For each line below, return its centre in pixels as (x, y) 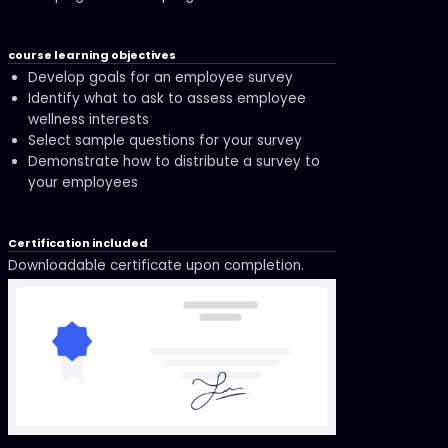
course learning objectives (92, 55)
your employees (83, 182)
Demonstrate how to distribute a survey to (174, 161)
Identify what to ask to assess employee (167, 98)
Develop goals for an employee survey (161, 77)
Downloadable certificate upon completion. (156, 265)
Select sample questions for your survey (165, 140)
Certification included (78, 243)
